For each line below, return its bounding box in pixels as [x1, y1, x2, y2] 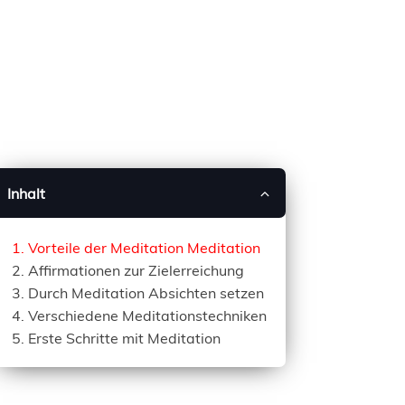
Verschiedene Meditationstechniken [27, 306, 267, 325]
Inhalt [6, 184, 45, 202]
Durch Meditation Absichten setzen [27, 283, 264, 302]
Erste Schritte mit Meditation [27, 328, 221, 347]
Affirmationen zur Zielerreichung [27, 260, 244, 279]
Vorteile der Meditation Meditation [27, 238, 260, 257]
